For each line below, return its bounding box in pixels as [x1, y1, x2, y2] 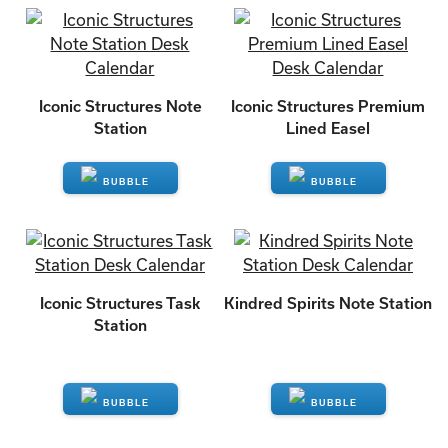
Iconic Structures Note [38, 97, 202, 115]
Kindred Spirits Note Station [224, 294, 432, 312]
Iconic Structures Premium [231, 97, 425, 115]
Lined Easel [286, 119, 370, 137]
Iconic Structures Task [40, 294, 200, 312]
